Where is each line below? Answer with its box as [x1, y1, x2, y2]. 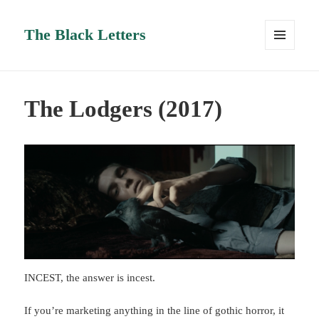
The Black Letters [24, 26, 147, 44]
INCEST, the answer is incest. [24, 272, 156, 284]
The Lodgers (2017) [24, 96, 223, 122]
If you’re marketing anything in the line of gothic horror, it [24, 305, 285, 317]
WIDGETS [265, 73, 305, 86]
